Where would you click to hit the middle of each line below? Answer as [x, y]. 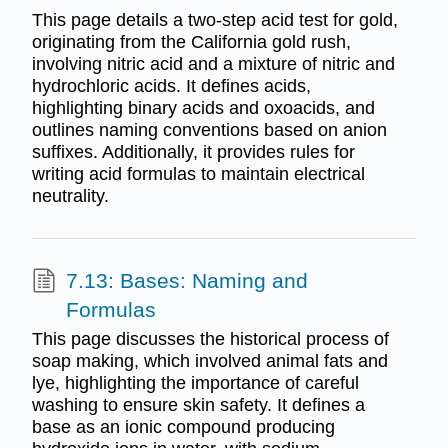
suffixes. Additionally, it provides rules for [193, 152]
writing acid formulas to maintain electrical [198, 174]
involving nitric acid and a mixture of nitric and [213, 64]
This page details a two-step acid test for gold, [214, 20]
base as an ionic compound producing [183, 426]
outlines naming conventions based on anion [209, 130]
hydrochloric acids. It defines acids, [171, 86]
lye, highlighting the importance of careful [195, 382]
